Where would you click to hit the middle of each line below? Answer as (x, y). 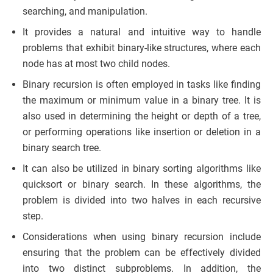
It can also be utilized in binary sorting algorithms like (142, 169)
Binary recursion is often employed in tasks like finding (142, 85)
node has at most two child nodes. (96, 64)
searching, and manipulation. (85, 12)
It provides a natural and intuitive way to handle (142, 32)
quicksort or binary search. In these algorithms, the (142, 185)
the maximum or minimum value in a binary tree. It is (142, 101)
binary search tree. (62, 148)
